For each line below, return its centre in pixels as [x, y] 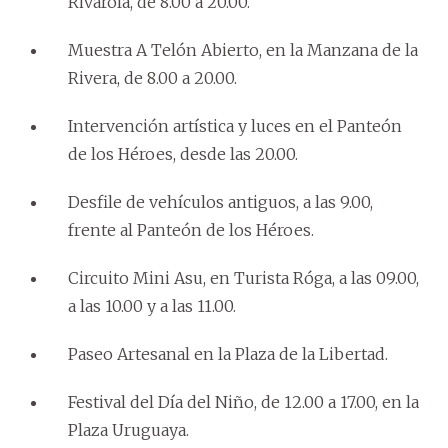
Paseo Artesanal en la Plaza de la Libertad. [228, 353]
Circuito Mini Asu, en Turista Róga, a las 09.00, [243, 277]
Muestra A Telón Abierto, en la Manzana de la [243, 49]
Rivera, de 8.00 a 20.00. [152, 77]
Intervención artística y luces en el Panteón [235, 125]
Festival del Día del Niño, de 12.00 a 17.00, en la [243, 401]
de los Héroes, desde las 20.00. [183, 153]
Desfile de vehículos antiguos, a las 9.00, [220, 201]
